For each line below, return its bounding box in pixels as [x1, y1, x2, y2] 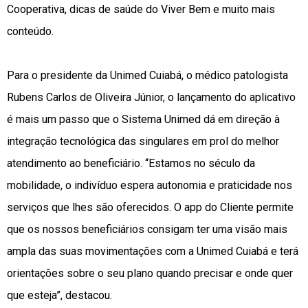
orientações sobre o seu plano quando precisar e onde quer [7, 267, 293, 280]
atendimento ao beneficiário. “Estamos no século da [7, 157, 255, 170]
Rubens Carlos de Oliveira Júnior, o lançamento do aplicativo [7, 91, 296, 104]
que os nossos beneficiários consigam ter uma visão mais [7, 223, 287, 236]
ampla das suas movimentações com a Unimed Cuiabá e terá [7, 245, 298, 258]
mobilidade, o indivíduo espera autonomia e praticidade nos [7, 179, 292, 192]
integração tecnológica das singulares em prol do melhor [7, 135, 279, 148]
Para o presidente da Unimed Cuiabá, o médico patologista [7, 69, 288, 82]
